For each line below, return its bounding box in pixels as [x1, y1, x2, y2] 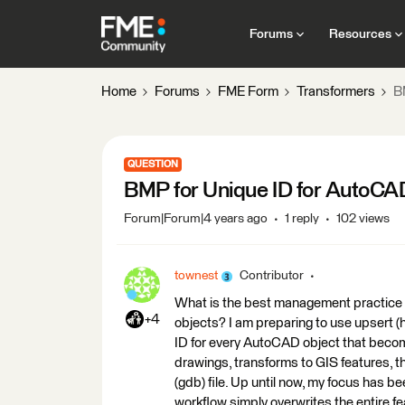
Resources [328, 27, 391, 41]
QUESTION [127, 159, 178, 169]
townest [174, 269, 218, 282]
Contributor [240, 269, 304, 282]
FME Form [218, 85, 278, 99]
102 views [336, 212, 390, 225]
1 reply [285, 212, 319, 225]
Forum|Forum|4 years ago [124, 212, 268, 225]
